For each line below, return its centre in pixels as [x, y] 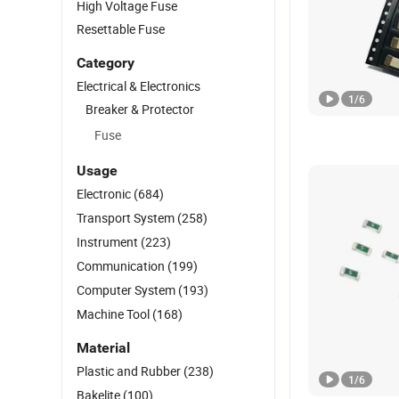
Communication [122, 266]
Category [106, 63]
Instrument [109, 242]
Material [103, 348]
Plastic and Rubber [130, 371]
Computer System [127, 290]
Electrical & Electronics [138, 86]
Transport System [127, 218]
